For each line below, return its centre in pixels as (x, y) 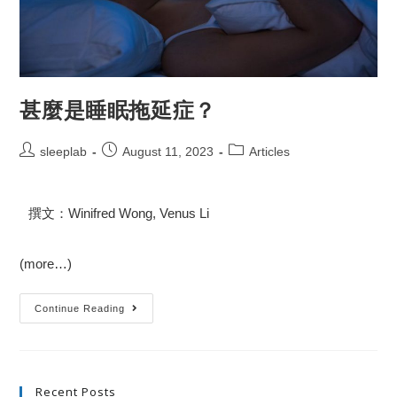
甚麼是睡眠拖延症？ (118, 110)
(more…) (46, 264)
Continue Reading (80, 309)
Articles (270, 152)
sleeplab (64, 152)
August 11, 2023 (168, 152)
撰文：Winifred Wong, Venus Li (119, 214)
